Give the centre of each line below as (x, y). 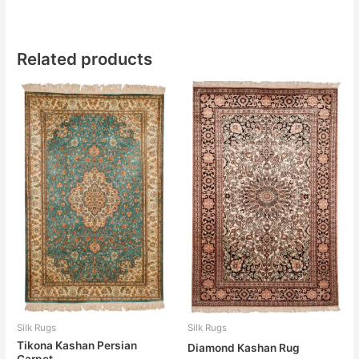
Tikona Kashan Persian (77, 345)
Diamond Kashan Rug (244, 347)
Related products (85, 59)
